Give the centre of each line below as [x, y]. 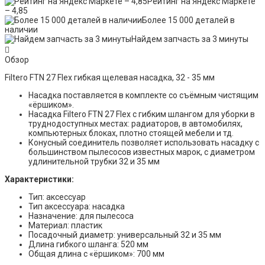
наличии [21, 30]
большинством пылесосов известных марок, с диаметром [142, 152]
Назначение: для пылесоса [81, 216]
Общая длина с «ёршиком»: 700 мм [96, 254]
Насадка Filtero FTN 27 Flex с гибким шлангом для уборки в [142, 114]
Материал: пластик [65, 226]
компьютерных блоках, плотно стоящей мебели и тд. [131, 133]
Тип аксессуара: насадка [77, 207]
